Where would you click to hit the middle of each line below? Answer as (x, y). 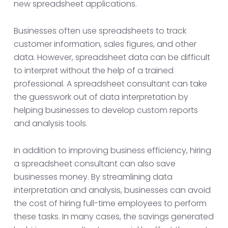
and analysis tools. (50, 123)
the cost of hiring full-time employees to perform (110, 203)
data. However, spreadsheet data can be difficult (112, 57)
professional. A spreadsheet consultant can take (110, 84)
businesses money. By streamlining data (93, 177)
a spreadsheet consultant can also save (94, 164)
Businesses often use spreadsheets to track (100, 31)
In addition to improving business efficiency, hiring (112, 150)
